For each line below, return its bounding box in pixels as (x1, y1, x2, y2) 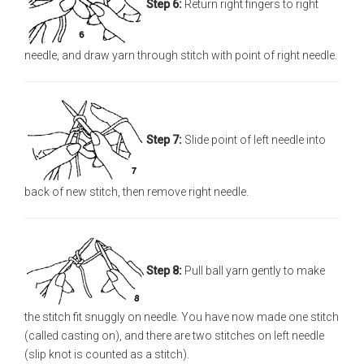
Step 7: (146, 132, 184, 146)
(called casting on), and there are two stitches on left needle (24, 329, 324, 342)
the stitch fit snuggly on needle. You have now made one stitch (24, 310, 339, 323)
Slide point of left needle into (184, 132, 326, 146)
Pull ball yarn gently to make (182, 263, 325, 277)
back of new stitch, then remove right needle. (24, 185, 249, 198)
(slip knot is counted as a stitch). (24, 348, 189, 361)
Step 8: (146, 263, 182, 277)
